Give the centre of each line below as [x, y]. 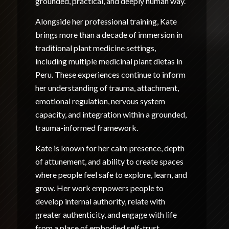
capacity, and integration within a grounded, [111, 114]
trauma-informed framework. [86, 127]
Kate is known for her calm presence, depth [110, 148]
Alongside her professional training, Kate [106, 21]
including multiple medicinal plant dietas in [109, 61]
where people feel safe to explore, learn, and [111, 174]
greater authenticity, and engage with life [106, 214]
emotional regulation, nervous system [100, 101]
